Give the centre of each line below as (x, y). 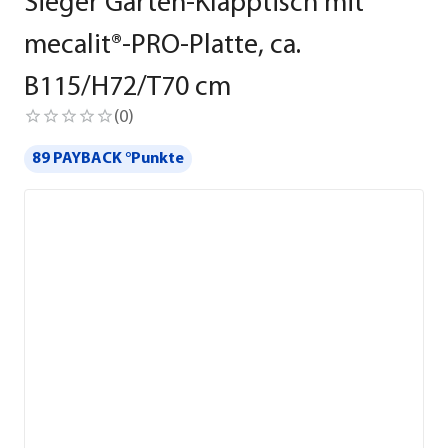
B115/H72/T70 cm (127, 88)
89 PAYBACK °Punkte (108, 158)
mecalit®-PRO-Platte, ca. (162, 46)
